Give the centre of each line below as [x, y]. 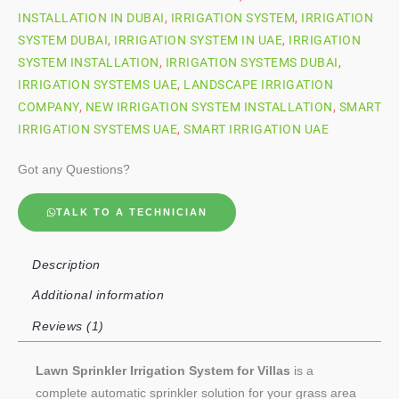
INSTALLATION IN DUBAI [91, 18]
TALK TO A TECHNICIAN [131, 212]
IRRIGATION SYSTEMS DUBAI [252, 62]
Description [66, 265]
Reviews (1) [68, 327]
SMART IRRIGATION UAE [256, 129]
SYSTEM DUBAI [63, 40]
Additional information [98, 296]
